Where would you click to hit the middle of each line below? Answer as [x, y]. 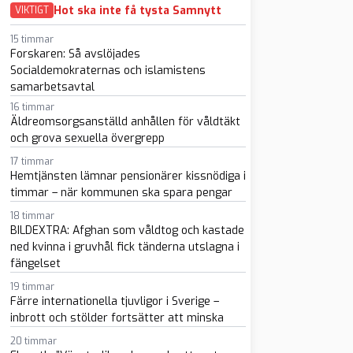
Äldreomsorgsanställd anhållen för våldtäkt [125, 122]
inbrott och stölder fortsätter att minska [117, 318]
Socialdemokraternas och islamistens [108, 71]
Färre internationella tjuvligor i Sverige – [114, 301]
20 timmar [33, 341]
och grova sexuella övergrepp [87, 138]
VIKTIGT [32, 10]
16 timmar [32, 107]
